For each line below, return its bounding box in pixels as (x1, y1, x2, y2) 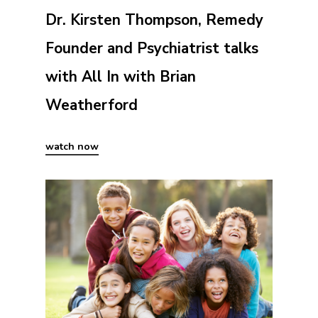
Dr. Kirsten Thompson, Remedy (45, 10, 263, 31)
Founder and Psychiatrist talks (45, 38, 258, 59)
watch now (45, 140, 99, 154)
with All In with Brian (45, 67, 196, 87)
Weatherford (45, 95, 138, 116)
